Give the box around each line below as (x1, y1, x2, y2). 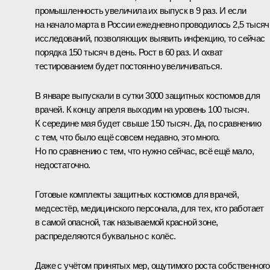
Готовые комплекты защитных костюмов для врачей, (35, 189, 239, 199)
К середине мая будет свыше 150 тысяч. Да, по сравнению (35, 118, 261, 128)
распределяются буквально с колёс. (35, 230, 176, 241)
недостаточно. (35, 159, 90, 170)
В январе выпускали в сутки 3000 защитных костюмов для (35, 90, 260, 101)
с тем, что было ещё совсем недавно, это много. (35, 131, 220, 142)
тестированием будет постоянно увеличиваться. (35, 60, 222, 71)
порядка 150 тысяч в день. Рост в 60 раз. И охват (35, 46, 223, 57)
